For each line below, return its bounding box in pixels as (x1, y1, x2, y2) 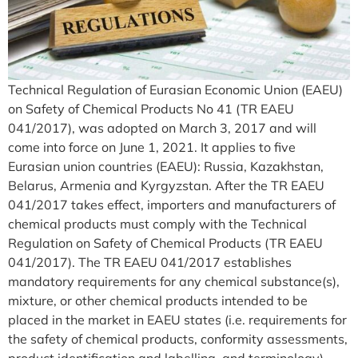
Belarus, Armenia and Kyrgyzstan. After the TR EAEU (8, 177, 324, 193)
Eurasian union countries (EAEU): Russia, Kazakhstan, (8, 157, 324, 174)
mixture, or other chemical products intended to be (8, 292, 308, 308)
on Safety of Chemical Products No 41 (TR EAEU (8, 100, 294, 117)
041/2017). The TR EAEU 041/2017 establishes (8, 253, 292, 270)
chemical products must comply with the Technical (8, 215, 307, 232)
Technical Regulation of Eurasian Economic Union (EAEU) (8, 81, 343, 97)
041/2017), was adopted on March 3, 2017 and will (8, 119, 316, 136)
